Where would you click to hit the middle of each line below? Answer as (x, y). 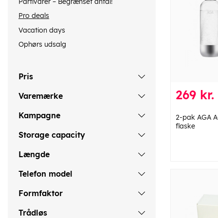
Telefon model (45, 174)
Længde (34, 154)
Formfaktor (41, 193)
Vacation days (42, 30)
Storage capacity (52, 135)
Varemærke (41, 96)
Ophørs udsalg (42, 44)
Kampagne (39, 116)
